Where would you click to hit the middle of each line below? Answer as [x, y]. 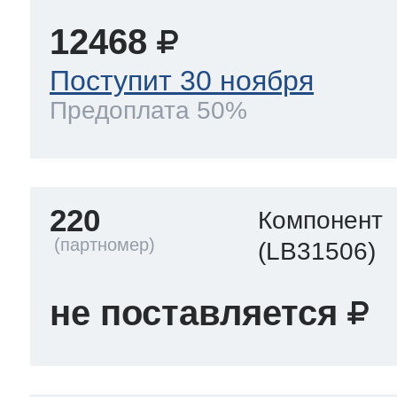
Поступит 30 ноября [182, 81]
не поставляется [194, 312]
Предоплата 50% [148, 110]
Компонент [321, 220]
